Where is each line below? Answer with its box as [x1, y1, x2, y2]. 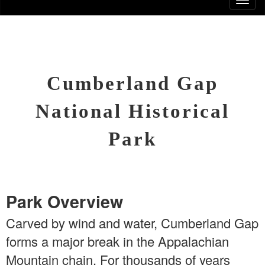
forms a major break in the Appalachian [6, 232, 229, 251]
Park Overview [6, 189, 123, 214]
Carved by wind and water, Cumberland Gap [6, 214, 258, 232]
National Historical [35, 101, 230, 122]
